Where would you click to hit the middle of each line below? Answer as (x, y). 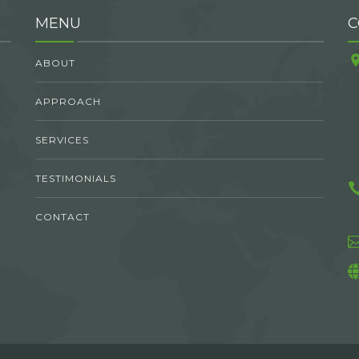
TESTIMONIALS (76, 178)
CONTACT (63, 216)
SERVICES (62, 139)
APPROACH (68, 101)
